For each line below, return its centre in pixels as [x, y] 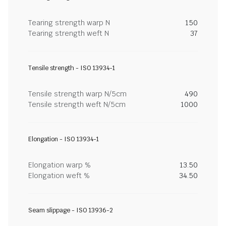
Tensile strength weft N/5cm [77, 104]
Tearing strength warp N [69, 23]
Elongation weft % [59, 176]
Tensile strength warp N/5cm [77, 94]
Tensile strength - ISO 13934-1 [72, 68]
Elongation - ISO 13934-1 [64, 139]
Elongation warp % [60, 165]
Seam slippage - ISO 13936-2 [71, 210]
